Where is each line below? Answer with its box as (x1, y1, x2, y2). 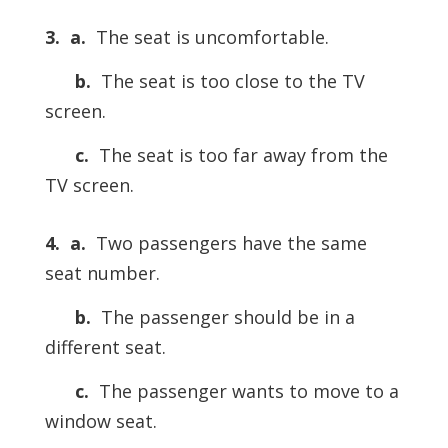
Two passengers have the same (85, 231, 367, 256)
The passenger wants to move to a (88, 379, 399, 404)
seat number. (44, 261, 160, 286)
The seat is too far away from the (88, 143, 388, 168)
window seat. (44, 409, 157, 434)
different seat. (44, 335, 166, 360)
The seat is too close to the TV (90, 69, 365, 94)
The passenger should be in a (90, 305, 355, 330)
